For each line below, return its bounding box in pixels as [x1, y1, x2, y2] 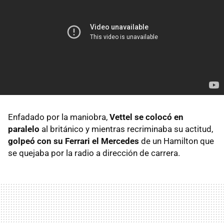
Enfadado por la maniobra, [8, 111, 109, 122]
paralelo [8, 123, 39, 134]
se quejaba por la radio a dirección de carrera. [8, 147, 180, 158]
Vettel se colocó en [109, 111, 183, 122]
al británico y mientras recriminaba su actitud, [39, 123, 213, 134]
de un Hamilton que [139, 135, 214, 146]
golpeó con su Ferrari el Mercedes [8, 135, 139, 146]
